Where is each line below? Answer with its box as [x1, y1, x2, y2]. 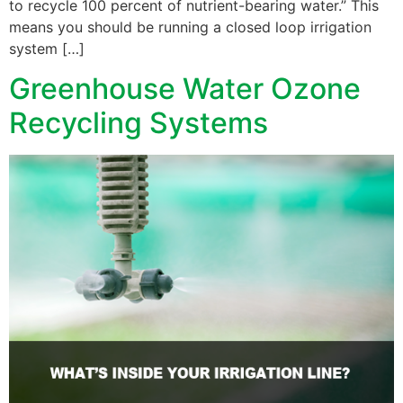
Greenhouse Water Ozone [9, 71, 361, 107]
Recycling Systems [9, 105, 268, 141]
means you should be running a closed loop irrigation [9, 17, 372, 36]
